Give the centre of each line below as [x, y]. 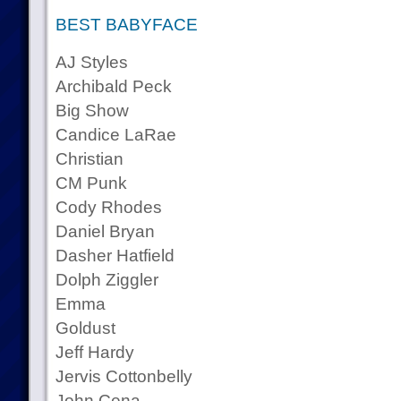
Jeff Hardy [94, 352]
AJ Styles [91, 62]
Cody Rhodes [108, 207]
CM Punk [91, 183]
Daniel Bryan [105, 231]
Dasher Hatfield [115, 256]
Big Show [92, 111]
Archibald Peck [113, 86]
